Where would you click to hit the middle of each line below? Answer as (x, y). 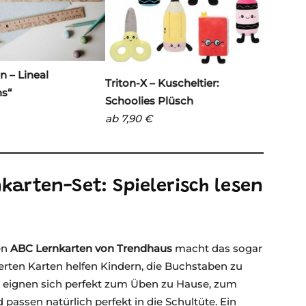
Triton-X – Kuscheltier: (162, 83)
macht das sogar (217, 249)
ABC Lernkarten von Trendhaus (91, 249)
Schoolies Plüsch (151, 100)
